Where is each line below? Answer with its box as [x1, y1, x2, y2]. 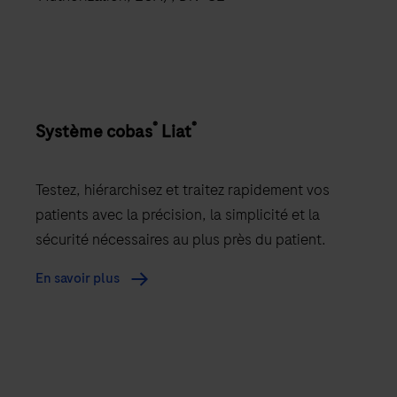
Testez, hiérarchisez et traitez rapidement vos [35, 179, 330, 201]
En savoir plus [35, 269, 122, 289]
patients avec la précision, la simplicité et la [35, 204, 320, 226]
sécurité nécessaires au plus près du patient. [35, 229, 326, 251]
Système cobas [35, 120, 152, 144]
